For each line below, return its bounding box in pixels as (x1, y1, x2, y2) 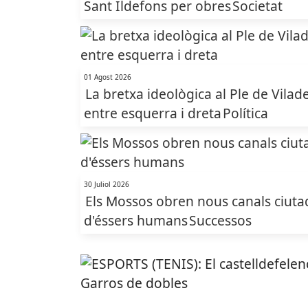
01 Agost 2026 (84, 72, 131, 82)
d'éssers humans (84, 211, 188, 230)
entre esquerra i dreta (84, 104, 221, 122)
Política (223, 104, 268, 122)
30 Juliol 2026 (84, 179, 129, 189)
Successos (189, 211, 252, 230)
